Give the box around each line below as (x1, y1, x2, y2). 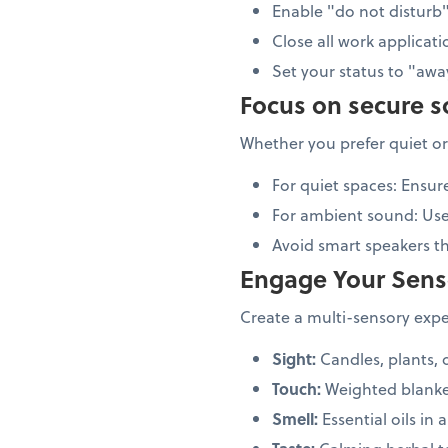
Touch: (272, 376, 321, 400)
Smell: (272, 406, 318, 430)
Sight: (272, 346, 316, 370)
